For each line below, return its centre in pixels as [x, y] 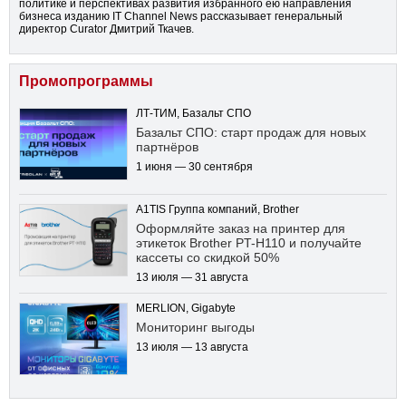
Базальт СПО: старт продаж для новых [251, 133]
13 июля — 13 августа [192, 348]
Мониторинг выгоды [195, 328]
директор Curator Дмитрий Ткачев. [106, 29]
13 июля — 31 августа [192, 278]
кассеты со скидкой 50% [208, 258]
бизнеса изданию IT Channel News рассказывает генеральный [181, 17]
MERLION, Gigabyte [186, 309]
